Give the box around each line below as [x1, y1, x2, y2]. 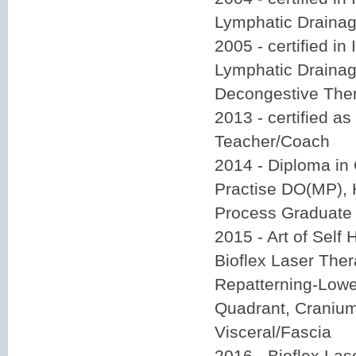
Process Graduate [215, 203, 352, 222]
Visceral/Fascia [215, 323, 331, 341]
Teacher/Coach [215, 132, 330, 150]
